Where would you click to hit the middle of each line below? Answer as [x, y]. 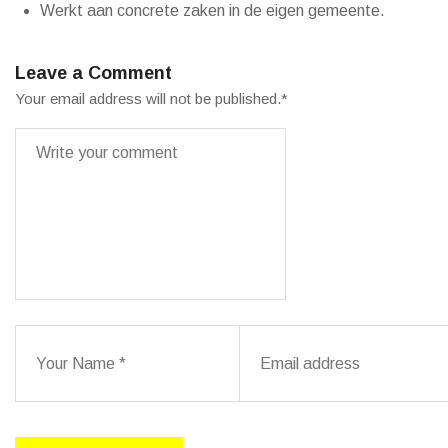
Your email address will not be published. [148, 98]
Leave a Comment [93, 73]
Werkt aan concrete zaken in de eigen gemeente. [212, 10]
